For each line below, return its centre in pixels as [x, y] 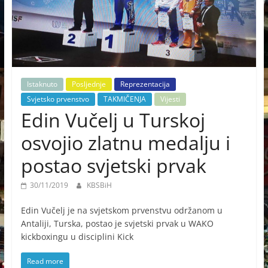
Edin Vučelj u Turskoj [113, 120]
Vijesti [170, 99]
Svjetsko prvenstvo [58, 99]
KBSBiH [99, 185]
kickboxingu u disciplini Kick [77, 236]
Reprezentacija [145, 84]
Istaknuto [42, 84]
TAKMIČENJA [124, 99]
